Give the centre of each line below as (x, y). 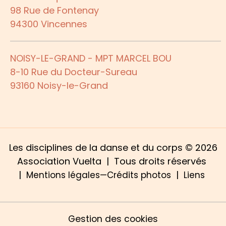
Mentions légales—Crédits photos (99, 175)
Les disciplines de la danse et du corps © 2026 (113, 148)
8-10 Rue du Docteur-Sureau (74, 72)
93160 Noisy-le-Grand (59, 86)
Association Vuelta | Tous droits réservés (113, 161)
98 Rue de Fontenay (54, 11)
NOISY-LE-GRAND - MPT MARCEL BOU (91, 59)
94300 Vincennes (49, 24)
